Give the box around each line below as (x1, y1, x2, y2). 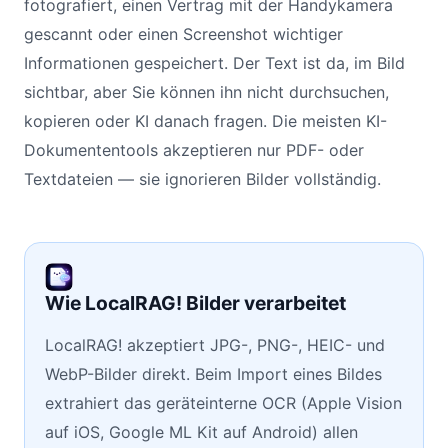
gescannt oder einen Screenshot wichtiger (24, 24, 343, 44)
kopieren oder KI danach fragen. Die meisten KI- (24, 111, 387, 131)
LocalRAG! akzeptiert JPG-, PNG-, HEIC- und (45, 335, 385, 355)
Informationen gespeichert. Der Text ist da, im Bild (24, 53, 405, 73)
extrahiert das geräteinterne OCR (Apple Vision (45, 393, 402, 413)
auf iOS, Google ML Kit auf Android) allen (45, 422, 358, 442)
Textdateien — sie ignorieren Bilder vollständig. (24, 169, 381, 189)
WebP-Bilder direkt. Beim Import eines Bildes (45, 364, 382, 384)
